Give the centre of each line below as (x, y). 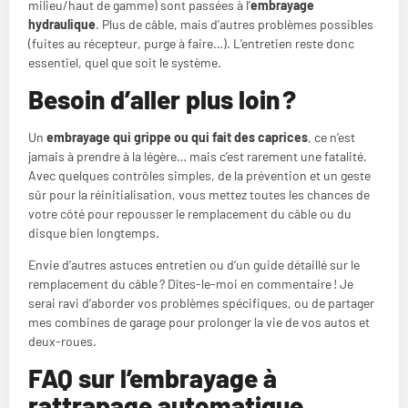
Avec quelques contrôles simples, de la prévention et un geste (199, 175)
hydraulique (62, 25)
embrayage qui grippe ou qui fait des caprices (177, 137)
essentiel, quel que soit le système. (125, 63)
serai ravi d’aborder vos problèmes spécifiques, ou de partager (201, 303)
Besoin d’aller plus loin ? (162, 99)
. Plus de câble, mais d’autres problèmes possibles (235, 25)
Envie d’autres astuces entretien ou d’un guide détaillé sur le (194, 265)
